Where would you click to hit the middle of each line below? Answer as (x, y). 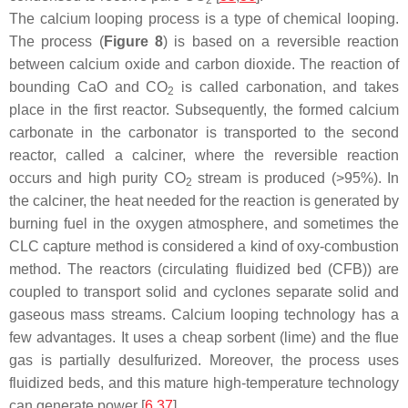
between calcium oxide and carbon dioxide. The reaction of (204, 64)
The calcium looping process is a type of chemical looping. (204, 18)
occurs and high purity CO (97, 178)
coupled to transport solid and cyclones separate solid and (204, 291)
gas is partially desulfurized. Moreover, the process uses (204, 360)
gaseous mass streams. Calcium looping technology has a (204, 314)
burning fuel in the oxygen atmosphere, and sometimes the (204, 223)
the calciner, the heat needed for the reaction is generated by (204, 200)
